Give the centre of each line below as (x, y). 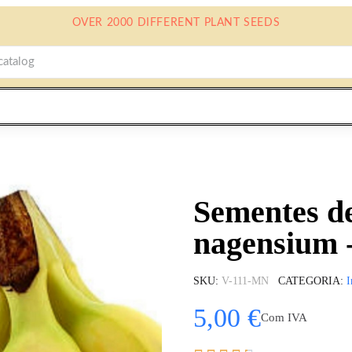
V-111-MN (245, 280)
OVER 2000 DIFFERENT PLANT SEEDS (176, 23)
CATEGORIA (309, 280)
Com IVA (284, 318)
